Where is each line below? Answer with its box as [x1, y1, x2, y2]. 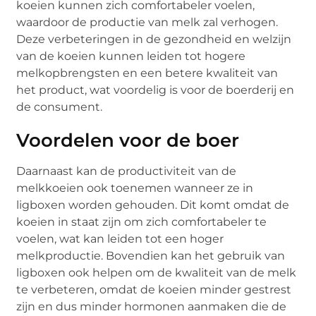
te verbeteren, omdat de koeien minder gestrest [16, 282, 292, 296]
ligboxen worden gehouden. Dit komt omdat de [16, 197, 290, 212]
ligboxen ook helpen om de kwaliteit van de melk [16, 265, 297, 279]
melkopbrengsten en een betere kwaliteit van [16, 66, 279, 80]
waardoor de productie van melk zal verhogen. [16, 15, 279, 29]
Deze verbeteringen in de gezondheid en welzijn [16, 32, 292, 46]
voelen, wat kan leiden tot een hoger [16, 231, 224, 245]
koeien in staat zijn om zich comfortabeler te [16, 214, 267, 229]
